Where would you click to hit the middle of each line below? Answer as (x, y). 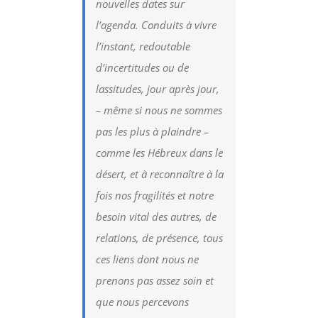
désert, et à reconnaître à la (160, 174)
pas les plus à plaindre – (153, 131)
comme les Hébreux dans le (160, 152)
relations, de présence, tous (160, 237)
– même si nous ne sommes (159, 110)
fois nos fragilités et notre (155, 195)
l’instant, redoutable (143, 46)
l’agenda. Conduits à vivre (157, 24)
